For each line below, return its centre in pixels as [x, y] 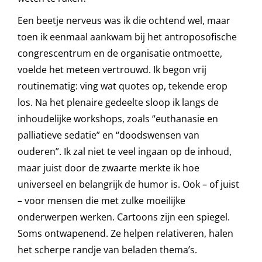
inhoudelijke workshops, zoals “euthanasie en [118, 118]
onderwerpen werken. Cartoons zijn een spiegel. [123, 217]
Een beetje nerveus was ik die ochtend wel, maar [124, 20]
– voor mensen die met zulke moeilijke [101, 200]
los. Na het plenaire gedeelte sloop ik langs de [118, 102]
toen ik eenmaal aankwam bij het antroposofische [127, 37]
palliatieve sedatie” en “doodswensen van [108, 135]
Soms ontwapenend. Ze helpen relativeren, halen [125, 233]
